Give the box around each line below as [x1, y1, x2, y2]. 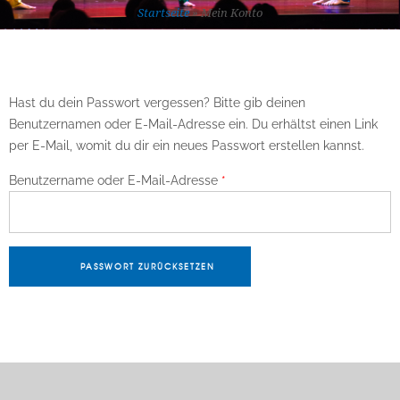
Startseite [137, 6, 189, 21]
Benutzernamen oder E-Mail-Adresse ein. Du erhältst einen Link [9, 117, 378, 131]
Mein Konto [201, 6, 262, 21]
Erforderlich [225, 171, 294, 187]
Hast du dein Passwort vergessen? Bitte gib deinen [9, 96, 305, 110]
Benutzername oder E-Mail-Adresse [9, 172, 221, 187]
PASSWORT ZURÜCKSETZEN [80, 260, 215, 272]
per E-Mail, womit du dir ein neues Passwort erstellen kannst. [9, 138, 364, 153]
